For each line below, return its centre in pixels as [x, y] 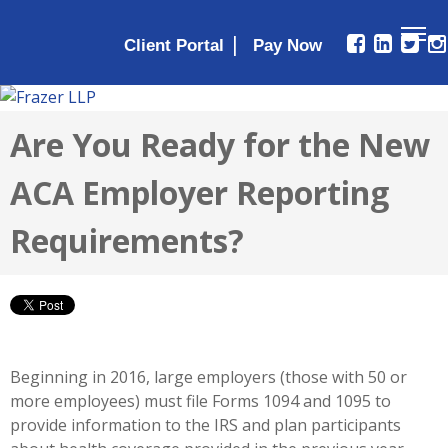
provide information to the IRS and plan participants [205, 424]
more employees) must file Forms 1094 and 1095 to [200, 400]
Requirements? [127, 240]
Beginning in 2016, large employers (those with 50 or [208, 376]
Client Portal [174, 45]
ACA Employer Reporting [199, 192]
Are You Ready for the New [220, 144]
